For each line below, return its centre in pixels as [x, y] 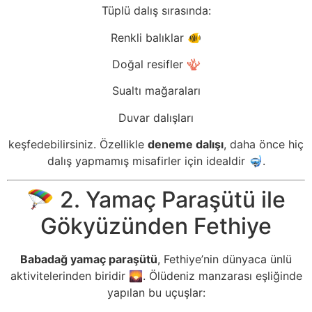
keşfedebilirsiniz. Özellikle [78, 145]
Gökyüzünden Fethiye [156, 226]
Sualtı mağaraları [156, 91]
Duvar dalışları [156, 117]
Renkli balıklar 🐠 [156, 37]
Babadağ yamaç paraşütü [89, 259]
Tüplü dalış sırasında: [156, 11]
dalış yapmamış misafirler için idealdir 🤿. [156, 161]
